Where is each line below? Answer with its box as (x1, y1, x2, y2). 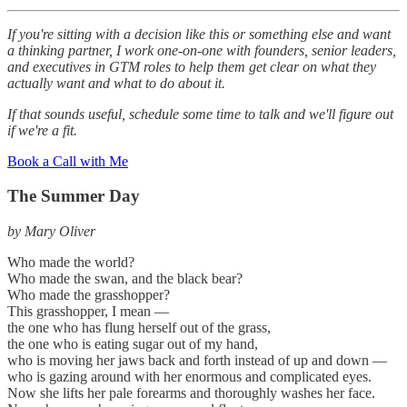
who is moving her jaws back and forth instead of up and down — (7, 352, 387, 369)
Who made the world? (7, 254, 134, 271)
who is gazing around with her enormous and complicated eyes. (7, 369, 372, 385)
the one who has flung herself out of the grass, (7, 320, 271, 336)
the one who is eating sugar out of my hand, (7, 336, 258, 352)
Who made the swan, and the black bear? (7, 271, 243, 287)
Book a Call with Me (7, 153, 128, 169)
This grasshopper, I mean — (7, 303, 169, 320)
